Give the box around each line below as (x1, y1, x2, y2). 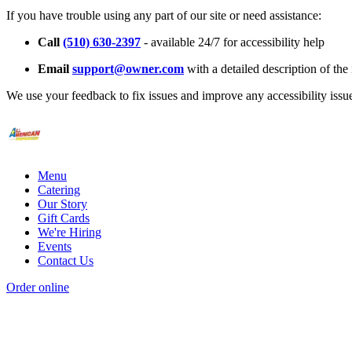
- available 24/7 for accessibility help (141, 35, 324, 49)
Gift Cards (38, 211, 90, 225)
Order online (6, 280, 69, 295)
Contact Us (38, 254, 93, 268)
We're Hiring (38, 225, 101, 240)
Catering (38, 183, 80, 197)
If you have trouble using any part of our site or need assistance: (6, 9, 321, 23)
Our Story (38, 197, 87, 211)
